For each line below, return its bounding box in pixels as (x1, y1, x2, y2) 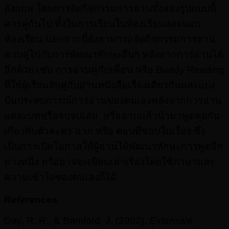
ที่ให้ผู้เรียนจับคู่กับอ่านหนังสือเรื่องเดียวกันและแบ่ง (4, 79, 215, 90)
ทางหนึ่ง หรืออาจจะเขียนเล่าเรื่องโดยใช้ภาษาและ (4, 156, 215, 167)
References (4, 194, 58, 205)
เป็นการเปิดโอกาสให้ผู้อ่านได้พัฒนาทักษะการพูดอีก (4, 141, 223, 152)
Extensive (149, 215, 193, 226)
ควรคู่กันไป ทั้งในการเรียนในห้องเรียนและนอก (4, 18, 201, 29)
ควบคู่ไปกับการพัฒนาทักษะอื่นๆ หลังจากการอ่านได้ (4, 49, 223, 60)
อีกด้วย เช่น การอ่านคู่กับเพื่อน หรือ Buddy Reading (4, 64, 224, 75)
